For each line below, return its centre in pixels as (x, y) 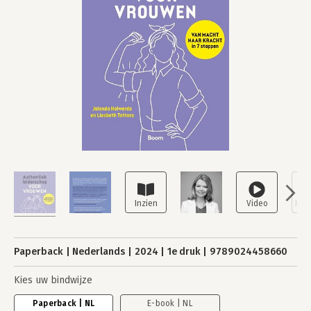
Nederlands (99, 252)
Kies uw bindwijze (53, 280)
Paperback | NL (64, 303)
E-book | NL (170, 303)
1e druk (184, 252)
